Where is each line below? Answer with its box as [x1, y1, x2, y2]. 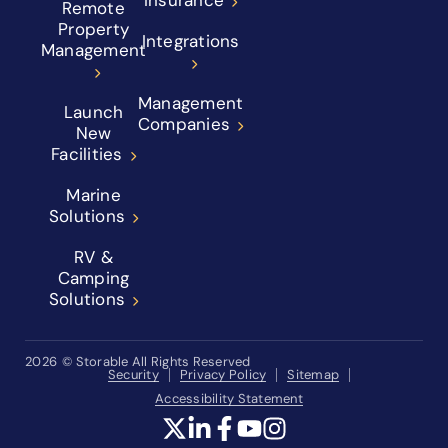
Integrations [141, 31, 240, 52]
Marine [66, 185, 121, 206]
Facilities [51, 144, 123, 165]
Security [107, 366, 159, 383]
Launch [63, 102, 124, 123]
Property [58, 19, 129, 40]
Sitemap [287, 366, 340, 383]
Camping [57, 268, 130, 289]
